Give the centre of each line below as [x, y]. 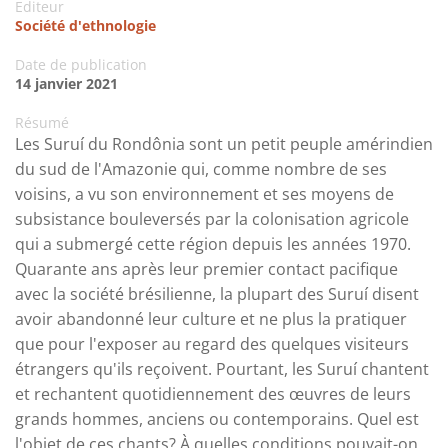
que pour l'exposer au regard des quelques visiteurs [212, 344]
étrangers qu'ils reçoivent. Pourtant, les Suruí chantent [222, 369]
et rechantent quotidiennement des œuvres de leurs [213, 394]
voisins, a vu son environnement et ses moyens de [204, 194]
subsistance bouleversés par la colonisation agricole [212, 219]
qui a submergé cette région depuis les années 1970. [213, 244]
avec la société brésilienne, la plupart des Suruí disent [217, 294]
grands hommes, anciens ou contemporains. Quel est [217, 419]
